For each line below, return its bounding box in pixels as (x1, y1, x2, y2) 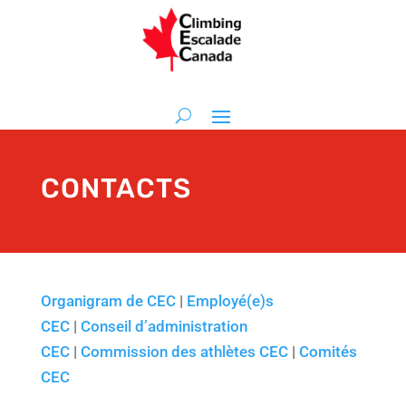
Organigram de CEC (40, 292, 176, 311)
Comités (298, 343, 357, 362)
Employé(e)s (186, 292, 274, 311)
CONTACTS (40, 172, 191, 206)
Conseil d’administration (80, 317, 247, 336)
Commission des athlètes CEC (80, 343, 288, 362)
